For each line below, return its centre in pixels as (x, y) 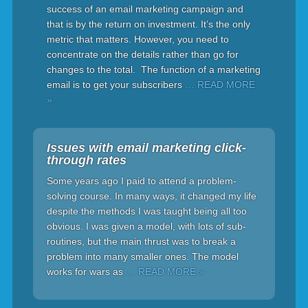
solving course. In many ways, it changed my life (151, 196)
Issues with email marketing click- (146, 148)
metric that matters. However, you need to (137, 39)
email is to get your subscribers (115, 85)
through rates (86, 160)
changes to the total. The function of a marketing (153, 69)
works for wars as (86, 272)
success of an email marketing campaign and (145, 9)
